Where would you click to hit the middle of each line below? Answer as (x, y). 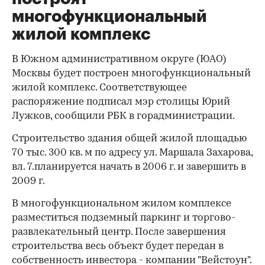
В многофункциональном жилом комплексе (122, 204)
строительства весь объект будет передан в (118, 246)
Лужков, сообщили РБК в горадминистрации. (123, 116)
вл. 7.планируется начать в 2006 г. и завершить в (129, 167)
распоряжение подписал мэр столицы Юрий (121, 102)
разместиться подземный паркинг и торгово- (124, 218)
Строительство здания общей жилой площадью (129, 139)
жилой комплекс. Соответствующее (99, 88)
